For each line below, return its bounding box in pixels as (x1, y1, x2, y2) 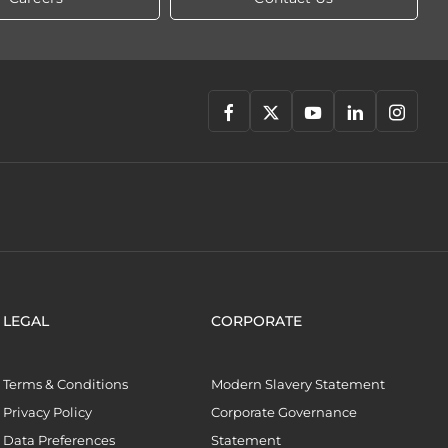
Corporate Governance (210, 404, 357, 421)
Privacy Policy (3, 404, 93, 421)
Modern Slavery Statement (210, 376, 385, 393)
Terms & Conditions (3, 376, 129, 393)
